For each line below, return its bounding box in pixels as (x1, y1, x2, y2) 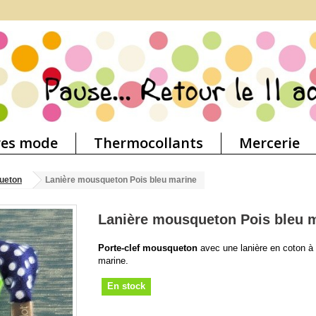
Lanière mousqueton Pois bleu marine (45, 175, 197, 186)
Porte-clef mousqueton (98, 243, 197, 254)
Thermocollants (94, 133, 203, 153)
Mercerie (239, 133, 300, 153)
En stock (107, 281, 145, 292)
